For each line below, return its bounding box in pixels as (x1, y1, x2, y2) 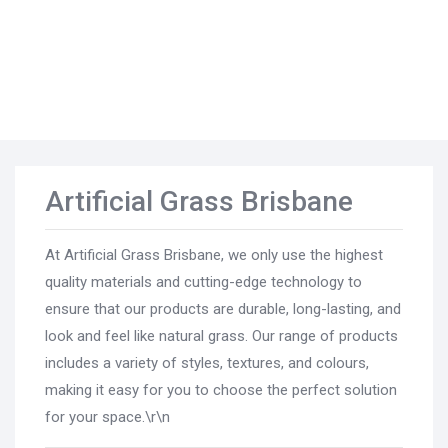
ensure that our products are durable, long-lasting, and (45, 300, 401, 319)
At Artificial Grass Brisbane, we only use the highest (45, 246, 383, 265)
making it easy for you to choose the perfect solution (45, 381, 397, 400)
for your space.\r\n (45, 408, 170, 427)
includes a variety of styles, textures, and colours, (45, 354, 369, 373)
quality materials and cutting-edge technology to (45, 273, 362, 292)
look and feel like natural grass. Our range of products (45, 327, 398, 346)
